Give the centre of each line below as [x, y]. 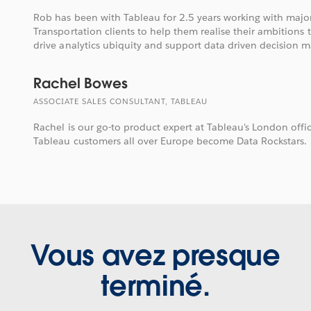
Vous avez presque [155, 256]
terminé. [155, 286]
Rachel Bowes [81, 83]
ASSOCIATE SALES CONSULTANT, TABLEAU [121, 101]
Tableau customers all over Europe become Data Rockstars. [170, 141]
